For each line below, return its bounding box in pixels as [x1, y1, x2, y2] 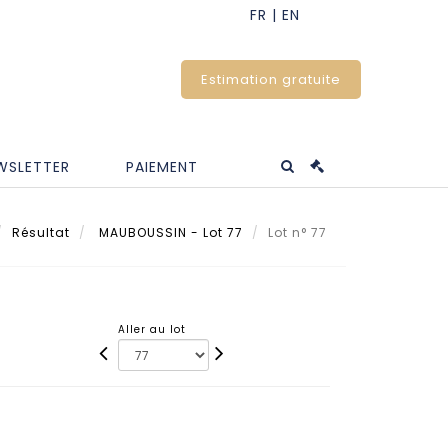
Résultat [12, 223, 70, 241]
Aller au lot [118, 321, 187, 337]
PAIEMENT [126, 156, 198, 177]
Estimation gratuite [201, 70, 341, 89]
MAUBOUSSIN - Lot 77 [95, 223, 243, 241]
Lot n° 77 [268, 223, 331, 241]
